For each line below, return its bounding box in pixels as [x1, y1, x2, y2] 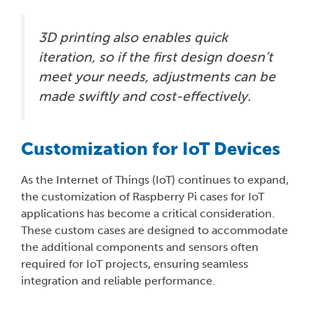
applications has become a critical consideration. [21, 207, 275, 221]
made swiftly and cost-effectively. [39, 88, 251, 104]
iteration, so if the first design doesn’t [39, 48, 273, 65]
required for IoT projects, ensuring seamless [21, 257, 248, 271]
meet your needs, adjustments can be [39, 68, 275, 85]
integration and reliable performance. [21, 274, 215, 288]
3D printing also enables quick [39, 29, 228, 46]
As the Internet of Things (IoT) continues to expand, [21, 173, 289, 187]
